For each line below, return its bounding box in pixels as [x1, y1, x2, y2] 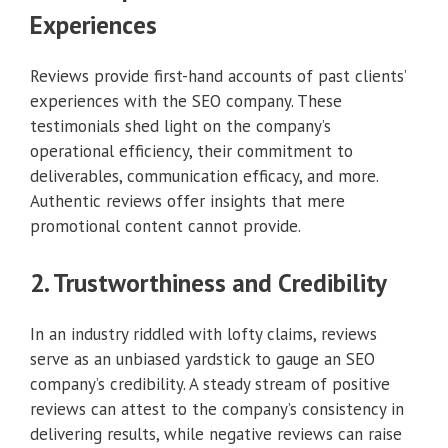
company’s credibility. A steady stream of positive [30, 372, 390, 395]
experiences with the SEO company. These [30, 90, 342, 113]
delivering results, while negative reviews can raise [30, 422, 402, 445]
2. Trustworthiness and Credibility [30, 266, 387, 299]
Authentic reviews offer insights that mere [30, 190, 345, 213]
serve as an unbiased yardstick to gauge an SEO [30, 347, 375, 370]
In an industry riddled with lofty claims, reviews [30, 322, 377, 345]
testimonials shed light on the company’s [30, 115, 331, 138]
